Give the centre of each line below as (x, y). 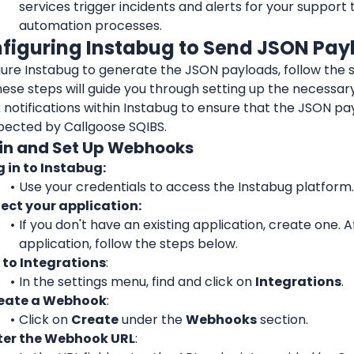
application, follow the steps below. (128, 243)
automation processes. (90, 25)
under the (152, 319)
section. (282, 319)
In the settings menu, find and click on (137, 281)
